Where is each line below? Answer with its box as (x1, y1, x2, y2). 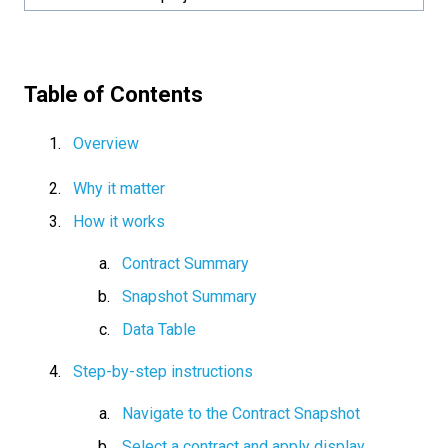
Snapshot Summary (122, 286, 257, 306)
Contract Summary (122, 253, 249, 273)
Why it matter (73, 178, 165, 198)
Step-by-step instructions (73, 362, 253, 382)
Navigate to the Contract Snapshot (122, 404, 360, 424)
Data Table (122, 320, 196, 340)
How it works (73, 211, 165, 231)
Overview (73, 134, 139, 154)
